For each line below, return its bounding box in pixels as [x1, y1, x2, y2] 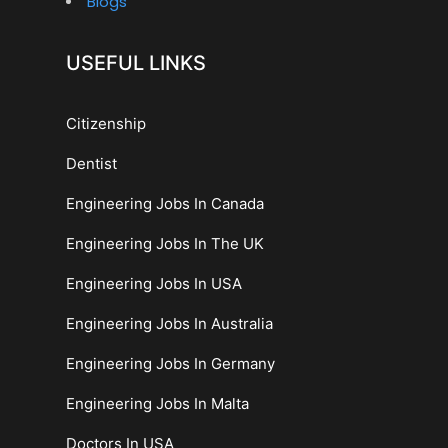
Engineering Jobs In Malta [65, 393, 249, 413]
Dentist [65, 153, 117, 173]
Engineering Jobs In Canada [65, 193, 264, 213]
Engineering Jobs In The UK [65, 233, 264, 253]
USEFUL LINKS [65, 50, 206, 75]
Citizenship [65, 113, 146, 133]
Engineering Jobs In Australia [65, 313, 273, 333]
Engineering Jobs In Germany [65, 353, 275, 373]
